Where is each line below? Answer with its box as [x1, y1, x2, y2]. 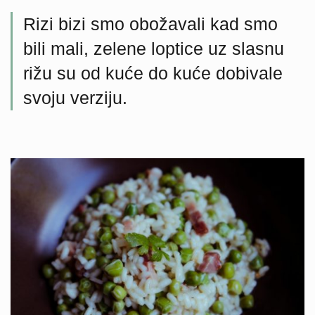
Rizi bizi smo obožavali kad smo [23, 14, 278, 34]
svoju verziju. [23, 88, 127, 108]
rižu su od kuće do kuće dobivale [23, 63, 283, 83]
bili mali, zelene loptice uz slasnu [23, 39, 284, 58]
